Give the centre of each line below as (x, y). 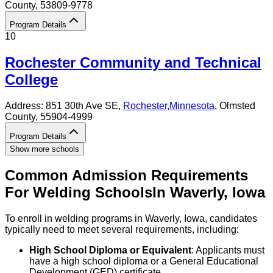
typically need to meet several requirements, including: (122, 230)
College (31, 79)
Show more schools (44, 149)
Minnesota (192, 105)
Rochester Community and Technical (133, 62)
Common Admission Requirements (126, 175)
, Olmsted (235, 105)
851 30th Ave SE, (84, 105)
